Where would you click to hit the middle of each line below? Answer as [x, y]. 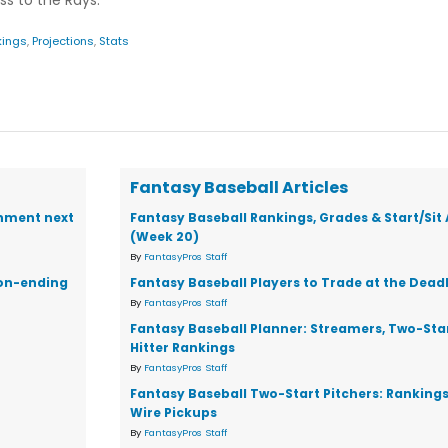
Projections [63, 41]
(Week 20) [165, 236]
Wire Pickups [174, 412]
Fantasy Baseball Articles [239, 187]
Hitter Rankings [183, 347]
